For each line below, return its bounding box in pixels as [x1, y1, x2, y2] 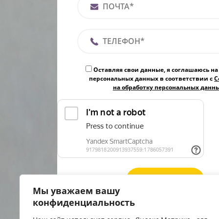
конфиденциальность [33, 197, 135, 208]
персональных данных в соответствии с [89, 74, 215, 83]
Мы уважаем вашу [33, 185, 120, 197]
